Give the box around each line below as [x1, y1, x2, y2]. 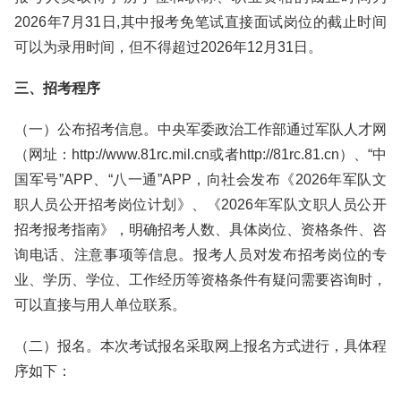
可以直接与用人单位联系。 [14, 297, 186, 312]
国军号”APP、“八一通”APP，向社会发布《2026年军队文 [14, 172, 387, 187]
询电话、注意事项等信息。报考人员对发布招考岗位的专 [14, 247, 387, 262]
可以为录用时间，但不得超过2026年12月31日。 [14, 39, 322, 55]
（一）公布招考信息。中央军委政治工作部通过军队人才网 [14, 122, 387, 137]
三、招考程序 [14, 81, 100, 96]
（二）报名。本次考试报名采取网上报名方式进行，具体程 [14, 338, 387, 354]
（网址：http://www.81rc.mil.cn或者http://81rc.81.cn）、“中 [14, 147, 387, 162]
